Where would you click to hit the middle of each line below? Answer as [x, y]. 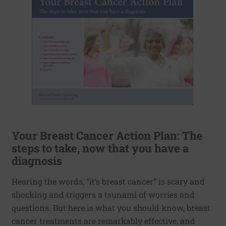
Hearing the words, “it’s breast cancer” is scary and [108, 182]
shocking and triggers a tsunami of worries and [103, 195]
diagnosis [37, 161]
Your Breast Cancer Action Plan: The [107, 136]
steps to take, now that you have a [100, 148]
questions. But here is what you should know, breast [111, 208]
